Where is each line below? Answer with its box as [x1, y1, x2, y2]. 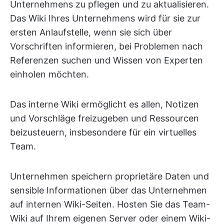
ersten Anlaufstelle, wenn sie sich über [10, 27, 172, 37]
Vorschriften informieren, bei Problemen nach [10, 41, 203, 51]
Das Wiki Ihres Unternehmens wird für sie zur [10, 13, 200, 23]
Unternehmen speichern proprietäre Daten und [10, 171, 209, 181]
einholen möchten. [10, 69, 89, 79]
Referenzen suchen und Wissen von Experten [10, 55, 203, 65]
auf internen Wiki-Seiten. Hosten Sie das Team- [10, 199, 210, 209]
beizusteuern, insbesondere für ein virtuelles [10, 127, 196, 137]
